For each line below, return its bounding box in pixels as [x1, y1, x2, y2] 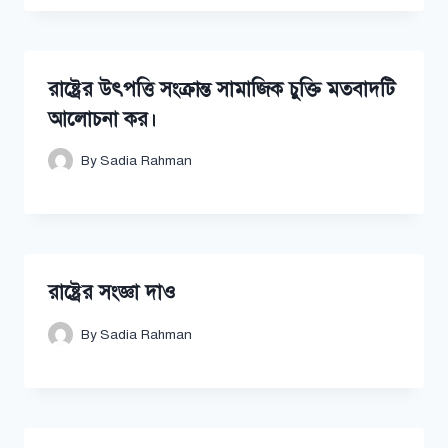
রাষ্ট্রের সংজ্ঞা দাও [48, 280, 182, 306]
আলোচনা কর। [48, 106, 157, 132]
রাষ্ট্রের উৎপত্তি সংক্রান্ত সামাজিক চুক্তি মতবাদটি [48, 76, 395, 102]
